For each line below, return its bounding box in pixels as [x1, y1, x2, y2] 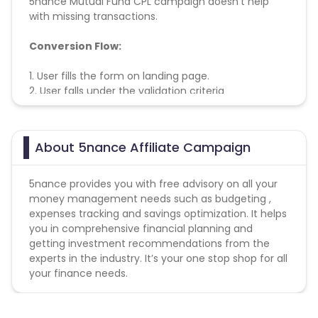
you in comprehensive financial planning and [29, 221, 253, 236]
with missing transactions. [29, 9, 158, 23]
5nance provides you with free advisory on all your [29, 177, 278, 191]
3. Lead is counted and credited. [29, 99, 187, 113]
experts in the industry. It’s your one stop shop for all [29, 251, 287, 265]
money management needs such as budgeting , [29, 192, 271, 206]
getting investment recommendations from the [29, 236, 270, 251]
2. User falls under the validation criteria [29, 84, 224, 98]
